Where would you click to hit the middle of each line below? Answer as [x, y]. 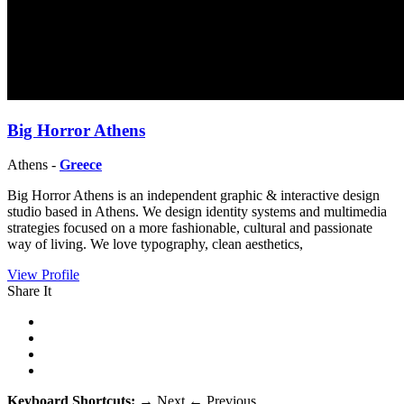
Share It [29, 291]
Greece [81, 165]
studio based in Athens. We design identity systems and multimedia [197, 212]
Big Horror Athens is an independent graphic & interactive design [193, 196]
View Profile [43, 275]
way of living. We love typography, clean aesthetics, [155, 244]
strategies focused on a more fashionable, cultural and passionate [190, 228]
